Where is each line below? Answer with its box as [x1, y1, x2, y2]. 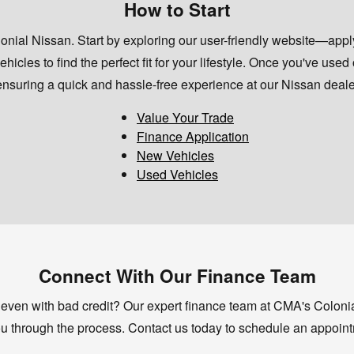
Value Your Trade [137, 107, 234, 126]
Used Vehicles [137, 164, 218, 183]
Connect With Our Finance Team [38, 262, 316, 288]
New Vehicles [137, 145, 214, 164]
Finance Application [137, 126, 249, 145]
